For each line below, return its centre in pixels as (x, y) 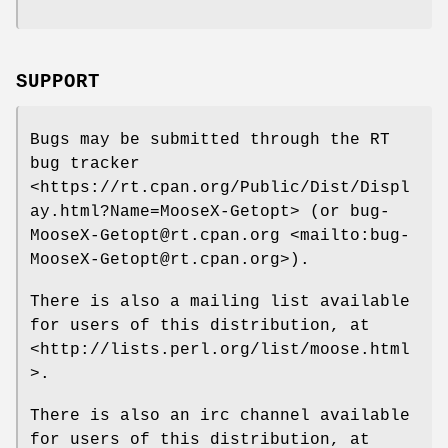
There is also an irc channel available (220, 415)
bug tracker (85, 163)
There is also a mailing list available (220, 301)
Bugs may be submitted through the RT (210, 139)
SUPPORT (58, 81)
